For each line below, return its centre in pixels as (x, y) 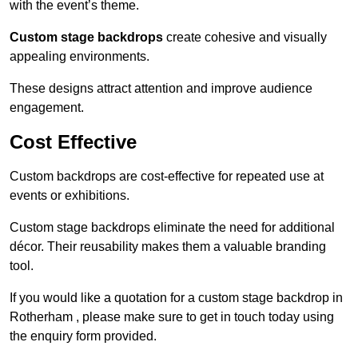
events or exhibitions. (70, 196)
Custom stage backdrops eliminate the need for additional (172, 228)
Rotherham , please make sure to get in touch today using (172, 317)
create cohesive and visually (245, 38)
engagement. (47, 108)
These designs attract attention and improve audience (161, 89)
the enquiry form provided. (83, 336)
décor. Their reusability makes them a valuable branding (168, 247)
